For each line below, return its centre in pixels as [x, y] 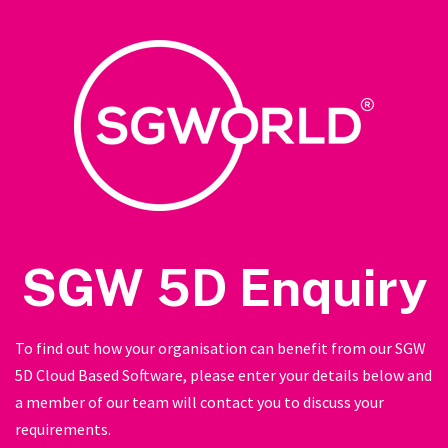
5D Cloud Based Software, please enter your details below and [223, 374]
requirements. [63, 428]
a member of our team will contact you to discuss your [199, 401]
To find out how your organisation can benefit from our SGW [220, 347]
